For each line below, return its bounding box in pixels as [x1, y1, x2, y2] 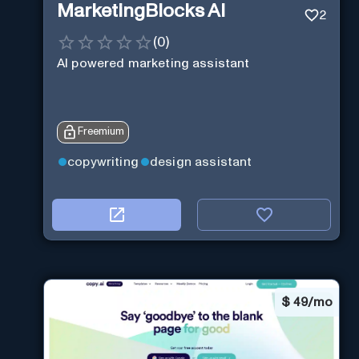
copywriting [67, 155, 139, 168]
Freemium [78, 127, 124, 138]
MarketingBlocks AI [57, 2, 225, 22]
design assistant [149, 155, 252, 168]
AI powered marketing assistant [57, 56, 250, 70]
